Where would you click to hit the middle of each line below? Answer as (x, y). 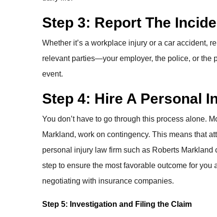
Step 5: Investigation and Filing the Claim (117, 204)
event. (53, 74)
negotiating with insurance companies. (109, 181)
